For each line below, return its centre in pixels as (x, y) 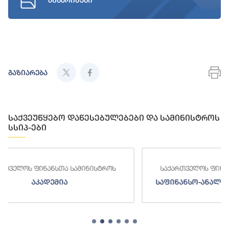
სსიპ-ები (27, 128)
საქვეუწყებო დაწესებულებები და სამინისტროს (114, 118)
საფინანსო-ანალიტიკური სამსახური (128, 182)
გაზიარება (28, 73)
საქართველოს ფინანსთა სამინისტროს (128, 168)
